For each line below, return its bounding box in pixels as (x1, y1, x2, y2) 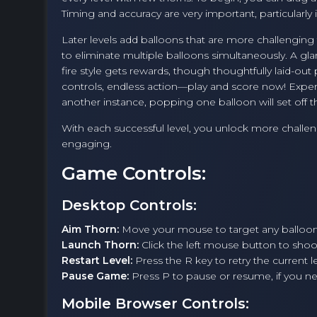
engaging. (62, 137, 112, 151)
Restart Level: (62, 254, 132, 267)
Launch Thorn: (62, 238, 139, 252)
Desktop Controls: (62, 197, 197, 214)
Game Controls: (62, 162, 206, 185)
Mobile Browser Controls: (62, 295, 249, 313)
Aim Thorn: (62, 223, 119, 236)
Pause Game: (62, 270, 129, 283)
